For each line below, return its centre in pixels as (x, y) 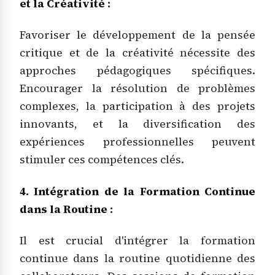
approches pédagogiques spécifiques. (137, 71)
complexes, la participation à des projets (137, 107)
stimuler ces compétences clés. (102, 160)
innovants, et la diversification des (137, 124)
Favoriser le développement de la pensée (137, 35)
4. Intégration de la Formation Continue (137, 191)
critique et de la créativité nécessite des (137, 53)
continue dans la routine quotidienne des (137, 259)
